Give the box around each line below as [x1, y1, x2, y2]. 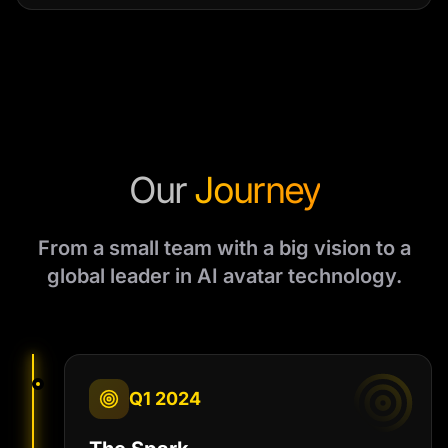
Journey [193, 168, 320, 212]
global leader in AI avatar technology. [46, 264, 402, 288]
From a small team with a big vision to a [37, 236, 411, 260]
